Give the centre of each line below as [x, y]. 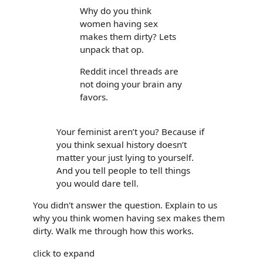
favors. [94, 97]
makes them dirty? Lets [128, 36]
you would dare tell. [97, 183]
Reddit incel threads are [129, 71]
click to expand [64, 253]
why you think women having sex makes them [129, 218]
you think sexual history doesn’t [122, 145]
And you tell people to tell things [123, 171]
